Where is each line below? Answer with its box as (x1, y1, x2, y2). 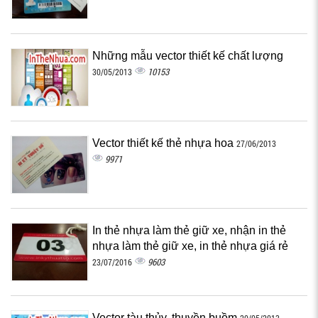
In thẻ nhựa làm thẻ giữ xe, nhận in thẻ (92, 224, 286, 236)
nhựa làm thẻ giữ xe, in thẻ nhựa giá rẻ (92, 240, 288, 252)
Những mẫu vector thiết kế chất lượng (92, 50, 283, 62)
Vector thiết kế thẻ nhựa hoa (92, 137, 236, 149)
